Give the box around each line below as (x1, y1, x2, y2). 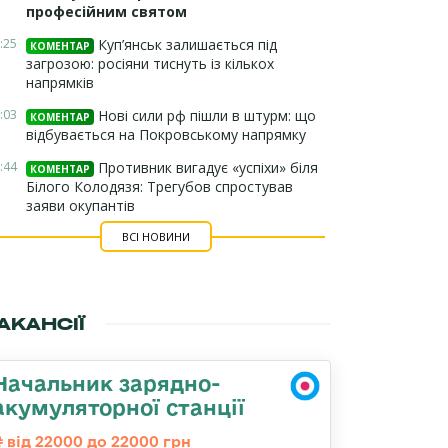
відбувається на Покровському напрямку (26, 125, 306, 144)
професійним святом (26, 2, 187, 21)
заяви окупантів (26, 196, 135, 215)
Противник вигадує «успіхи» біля (94, 158, 318, 177)
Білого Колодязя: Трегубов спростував (26, 177, 293, 196)
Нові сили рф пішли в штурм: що (94, 106, 316, 125)
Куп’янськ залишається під (94, 35, 277, 54)
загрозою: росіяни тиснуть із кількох (26, 54, 274, 73)
